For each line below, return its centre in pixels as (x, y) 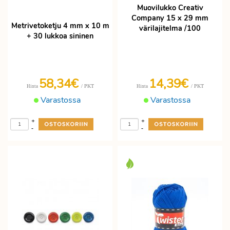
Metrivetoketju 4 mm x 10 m (60, 26)
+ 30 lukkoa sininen (60, 36)
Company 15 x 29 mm (170, 18)
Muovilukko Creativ (170, 8)
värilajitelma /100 (170, 28)
